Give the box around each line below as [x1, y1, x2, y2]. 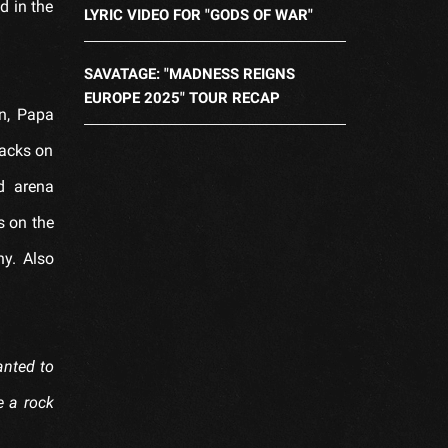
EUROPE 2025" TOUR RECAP [83, 88, 280, 107]
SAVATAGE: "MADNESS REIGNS [83, 64, 295, 83]
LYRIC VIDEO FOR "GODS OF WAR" [83, 5, 313, 24]
